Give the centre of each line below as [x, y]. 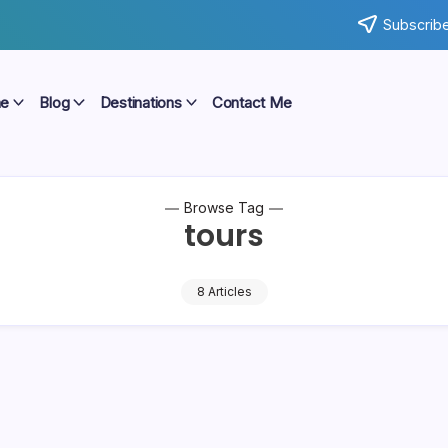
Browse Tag [224, 207]
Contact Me [251, 102]
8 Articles [224, 291]
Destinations [140, 102]
